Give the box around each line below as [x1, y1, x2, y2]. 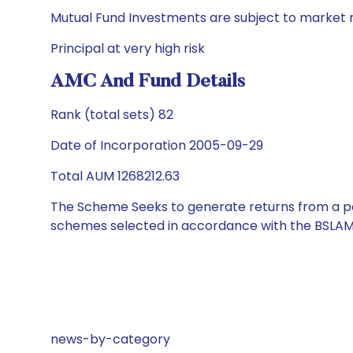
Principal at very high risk [50, 39, 205, 58]
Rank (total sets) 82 [50, 106, 173, 124]
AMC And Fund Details [50, 72, 245, 91]
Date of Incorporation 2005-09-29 [50, 136, 263, 154]
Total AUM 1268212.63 [50, 167, 180, 185]
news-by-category [50, 330, 170, 348]
